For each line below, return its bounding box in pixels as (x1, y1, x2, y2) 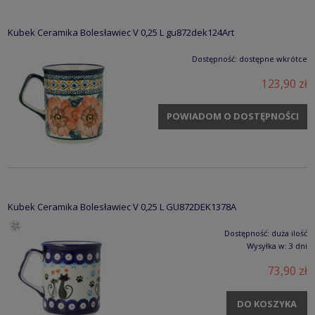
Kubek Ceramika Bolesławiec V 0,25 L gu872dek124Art (8, 25, 234, 39)
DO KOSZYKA (237, 297, 297, 310)
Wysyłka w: (247, 240, 287, 251)
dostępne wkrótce (239, 53, 307, 64)
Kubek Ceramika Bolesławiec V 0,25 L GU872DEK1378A (8, 200, 236, 213)
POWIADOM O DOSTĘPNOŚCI (166, 110, 299, 123)
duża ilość (271, 227, 307, 238)
